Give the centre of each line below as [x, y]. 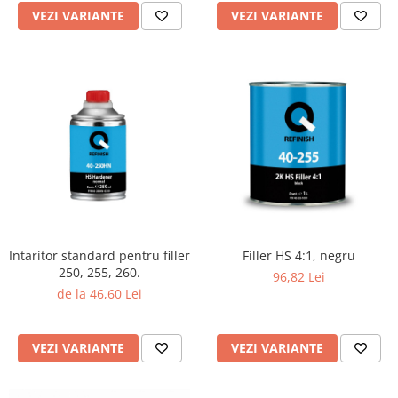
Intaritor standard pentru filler [99, 255]
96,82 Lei [298, 277]
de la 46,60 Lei [99, 294]
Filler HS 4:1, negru [298, 255]
